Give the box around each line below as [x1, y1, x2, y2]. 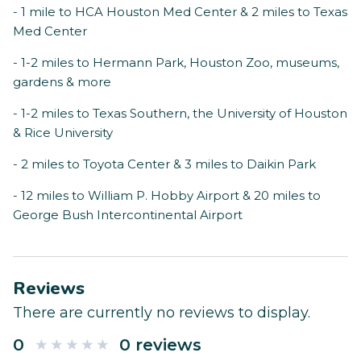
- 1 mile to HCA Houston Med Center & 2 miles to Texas [13, 4, 347, 20]
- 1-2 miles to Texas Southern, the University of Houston [13, 106, 347, 122]
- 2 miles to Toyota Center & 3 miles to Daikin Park [13, 156, 316, 172]
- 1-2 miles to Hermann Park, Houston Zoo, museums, [13, 55, 339, 71]
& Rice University [13, 125, 113, 141]
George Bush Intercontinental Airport [13, 207, 243, 223]
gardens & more [13, 74, 111, 90]
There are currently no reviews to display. [13, 304, 310, 322]
